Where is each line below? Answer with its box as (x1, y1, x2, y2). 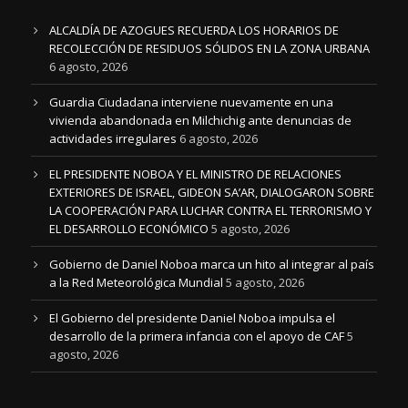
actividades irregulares (49, 130, 177, 147)
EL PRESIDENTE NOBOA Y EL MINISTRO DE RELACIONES (49, 166, 342, 182)
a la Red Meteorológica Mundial (49, 274, 223, 291)
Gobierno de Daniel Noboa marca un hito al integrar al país (49, 256, 374, 272)
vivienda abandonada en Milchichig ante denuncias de (49, 112, 352, 128)
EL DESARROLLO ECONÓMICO (49, 220, 209, 237)
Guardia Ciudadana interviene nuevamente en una (49, 94, 333, 110)
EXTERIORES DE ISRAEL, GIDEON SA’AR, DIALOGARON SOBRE (49, 184, 374, 200)
